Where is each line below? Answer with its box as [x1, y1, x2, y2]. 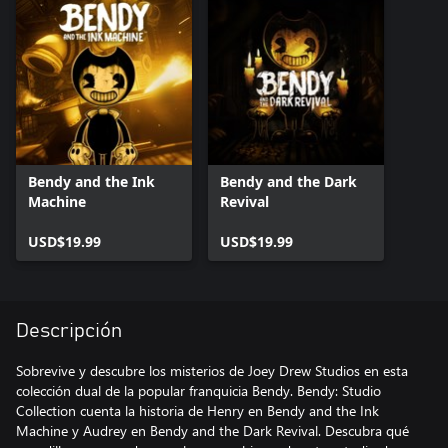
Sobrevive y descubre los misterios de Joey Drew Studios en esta [16, 361, 408, 380]
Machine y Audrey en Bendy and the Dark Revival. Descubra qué [16, 421, 409, 440]
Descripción [16, 321, 122, 341]
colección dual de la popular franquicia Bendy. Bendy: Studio [16, 381, 381, 400]
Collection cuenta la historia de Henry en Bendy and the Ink [16, 401, 379, 420]
